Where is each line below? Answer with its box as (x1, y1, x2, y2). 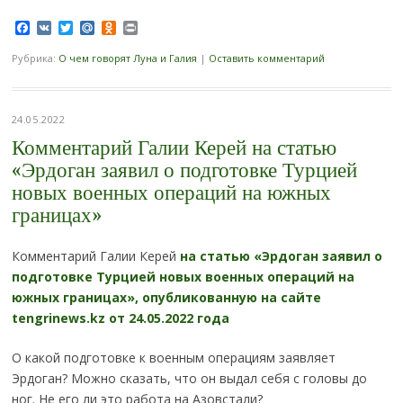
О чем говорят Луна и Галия (58, 51, 197, 66)
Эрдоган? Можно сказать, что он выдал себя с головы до (11, 370, 367, 388)
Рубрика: (11, 51, 58, 66)
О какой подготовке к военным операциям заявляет (11, 349, 336, 367)
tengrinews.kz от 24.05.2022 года (11, 309, 229, 327)
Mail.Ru (94, 17, 144, 38)
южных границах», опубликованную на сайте (11, 289, 321, 307)
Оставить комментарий (208, 51, 325, 66)
